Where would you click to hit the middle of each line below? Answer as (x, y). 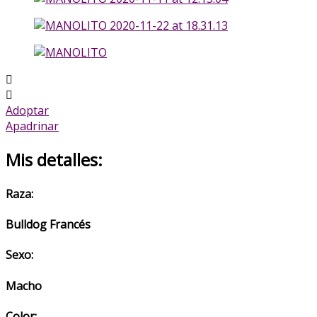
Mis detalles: (54, 159)
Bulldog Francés (48, 225)
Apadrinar (32, 126)
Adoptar (27, 110)
